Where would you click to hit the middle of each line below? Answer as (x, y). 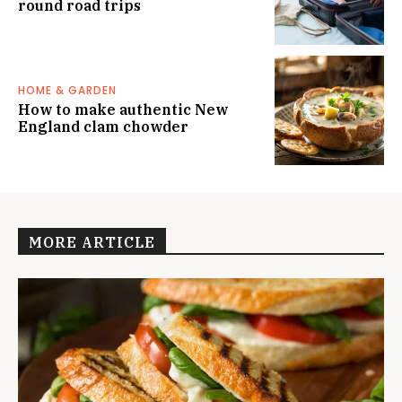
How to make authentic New (123, 109)
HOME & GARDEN (67, 90)
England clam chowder (103, 126)
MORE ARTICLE (92, 242)
